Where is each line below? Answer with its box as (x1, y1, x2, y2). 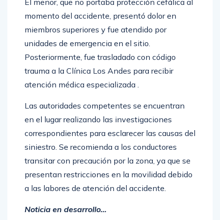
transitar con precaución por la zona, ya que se (25, 156, 191, 165)
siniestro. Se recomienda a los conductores (25, 142, 177, 152)
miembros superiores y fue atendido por (25, 25, 166, 34)
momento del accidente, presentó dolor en (25, 11, 176, 21)
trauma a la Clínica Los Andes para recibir (25, 66, 173, 76)
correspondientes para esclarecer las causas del (25, 128, 195, 138)
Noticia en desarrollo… (25, 204, 107, 214)
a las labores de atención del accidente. (25, 183, 166, 193)
